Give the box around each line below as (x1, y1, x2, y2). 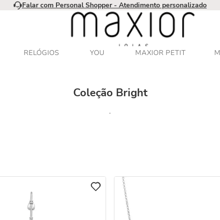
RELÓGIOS (24, 48, 59, 57)
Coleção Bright (73, 85, 147, 100)
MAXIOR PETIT (135, 48, 186, 57)
